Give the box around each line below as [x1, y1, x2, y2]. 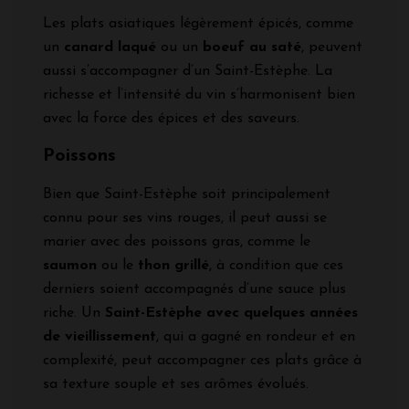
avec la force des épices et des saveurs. [43, 111, 304, 127]
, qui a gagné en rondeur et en [156, 330, 355, 345]
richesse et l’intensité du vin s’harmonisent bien [43, 88, 355, 103]
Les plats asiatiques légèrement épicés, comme [43, 16, 353, 32]
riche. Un [43, 306, 105, 321]
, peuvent [301, 40, 362, 56]
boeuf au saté [203, 40, 301, 56]
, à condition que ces [209, 258, 343, 274]
